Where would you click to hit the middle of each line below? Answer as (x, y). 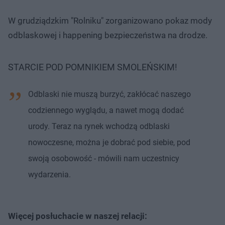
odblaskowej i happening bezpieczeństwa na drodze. (108, 35)
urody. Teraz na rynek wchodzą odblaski (99, 126)
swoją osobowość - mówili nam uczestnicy (104, 158)
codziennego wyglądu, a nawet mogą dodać (106, 110)
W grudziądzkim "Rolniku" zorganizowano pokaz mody (110, 20)
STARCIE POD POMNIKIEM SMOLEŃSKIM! (93, 67)
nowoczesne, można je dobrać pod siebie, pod (109, 142)
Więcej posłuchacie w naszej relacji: (78, 216)
